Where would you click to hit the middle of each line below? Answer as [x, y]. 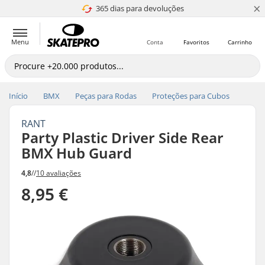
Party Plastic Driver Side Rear [122, 138]
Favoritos [196, 42]
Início [18, 96]
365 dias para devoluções [140, 8]
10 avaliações [59, 173]
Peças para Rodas [106, 96]
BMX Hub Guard [77, 153]
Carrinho [240, 42]
